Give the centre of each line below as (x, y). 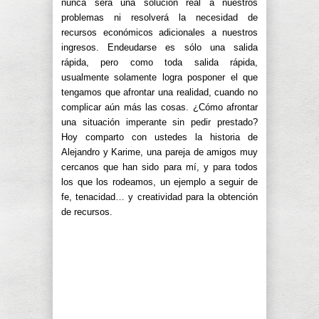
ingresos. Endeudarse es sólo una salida (159, 47)
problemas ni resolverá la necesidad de (159, 17)
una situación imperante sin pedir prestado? (159, 122)
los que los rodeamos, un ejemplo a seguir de (159, 182)
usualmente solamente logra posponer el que (159, 77)
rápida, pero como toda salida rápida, (159, 62)
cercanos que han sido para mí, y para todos (159, 167)
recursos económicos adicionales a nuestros (159, 32)
